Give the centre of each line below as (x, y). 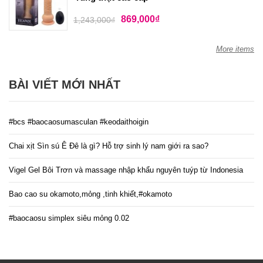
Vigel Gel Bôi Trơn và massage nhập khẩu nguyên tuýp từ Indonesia (126, 170)
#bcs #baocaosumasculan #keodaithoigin (79, 122)
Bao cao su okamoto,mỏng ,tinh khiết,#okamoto (90, 194)
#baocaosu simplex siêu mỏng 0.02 (69, 218)
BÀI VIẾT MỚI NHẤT (65, 85)
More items (235, 49)
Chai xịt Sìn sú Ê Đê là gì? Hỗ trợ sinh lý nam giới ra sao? (109, 146)
